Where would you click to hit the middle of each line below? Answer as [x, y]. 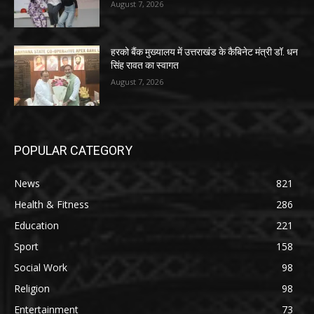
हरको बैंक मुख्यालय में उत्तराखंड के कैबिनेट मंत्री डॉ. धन [205, 52]
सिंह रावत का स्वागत [145, 66]
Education [36, 225]
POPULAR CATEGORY [73, 150]
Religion [32, 288]
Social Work [41, 267]
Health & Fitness [52, 204]
